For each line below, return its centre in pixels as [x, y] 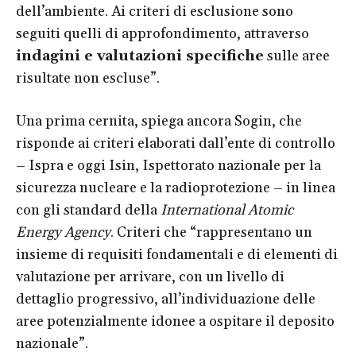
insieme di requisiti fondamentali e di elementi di [177, 254]
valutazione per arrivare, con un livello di [150, 277]
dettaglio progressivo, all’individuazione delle [166, 299]
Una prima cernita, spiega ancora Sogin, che [159, 121]
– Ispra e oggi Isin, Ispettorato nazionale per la [168, 165]
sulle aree [297, 56]
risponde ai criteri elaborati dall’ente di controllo [176, 143]
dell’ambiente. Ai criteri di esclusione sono [155, 11]
